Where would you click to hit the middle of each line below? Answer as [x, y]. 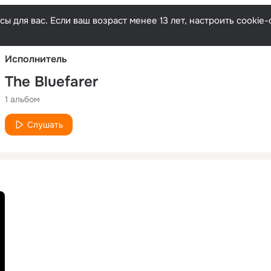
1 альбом [22, 99]
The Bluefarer [51, 81]
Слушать [45, 124]
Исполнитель [36, 59]
